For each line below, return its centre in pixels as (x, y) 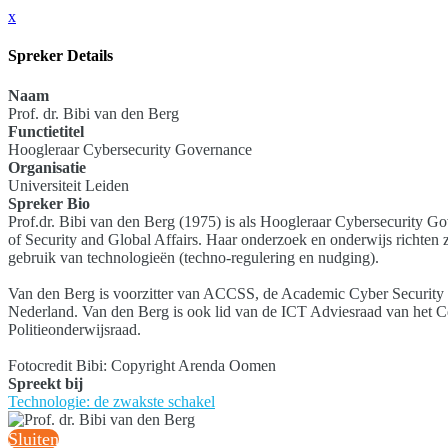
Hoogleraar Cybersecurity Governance (130, 149)
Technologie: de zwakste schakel (111, 401)
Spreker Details (60, 56)
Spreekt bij (45, 383)
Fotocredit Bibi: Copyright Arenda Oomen (142, 365)
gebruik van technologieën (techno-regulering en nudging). (193, 257)
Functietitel (46, 131)
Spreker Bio (49, 203)
